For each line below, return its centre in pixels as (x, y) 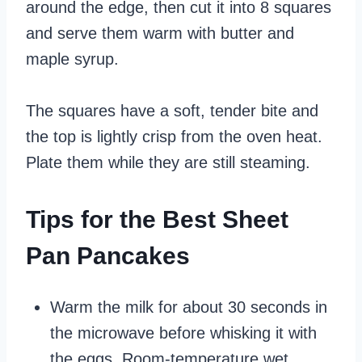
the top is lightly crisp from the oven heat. (174, 137)
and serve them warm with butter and (160, 34)
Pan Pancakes (108, 256)
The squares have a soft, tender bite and (172, 111)
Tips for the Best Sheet (157, 220)
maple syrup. (72, 59)
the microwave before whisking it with (183, 333)
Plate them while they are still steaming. (168, 163)
